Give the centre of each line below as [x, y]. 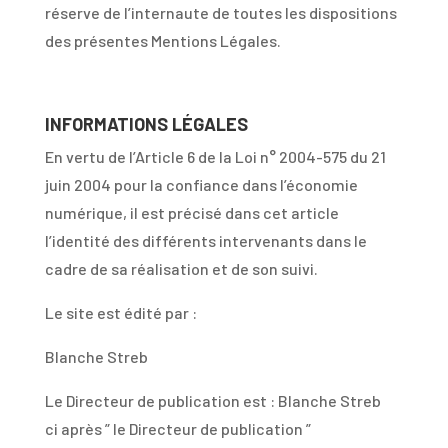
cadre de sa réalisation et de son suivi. [181, 268]
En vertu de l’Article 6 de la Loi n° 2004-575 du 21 [215, 156]
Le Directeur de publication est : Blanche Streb [212, 400]
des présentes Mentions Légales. [162, 40]
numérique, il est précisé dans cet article [191, 212]
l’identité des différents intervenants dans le [205, 240]
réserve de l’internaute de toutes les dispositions [220, 12]
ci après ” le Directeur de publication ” [177, 428]
